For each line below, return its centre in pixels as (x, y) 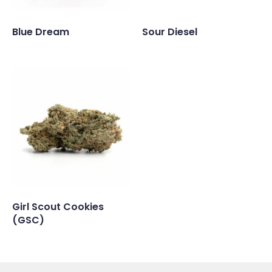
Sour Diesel (170, 32)
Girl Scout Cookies (58, 207)
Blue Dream (41, 32)
